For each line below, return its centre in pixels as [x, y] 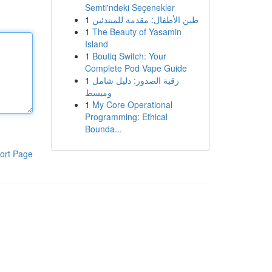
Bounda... [103, 129]
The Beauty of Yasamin [137, 32]
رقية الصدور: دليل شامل [135, 80]
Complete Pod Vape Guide [136, 68]
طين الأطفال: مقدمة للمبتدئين [145, 19]
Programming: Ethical [126, 117]
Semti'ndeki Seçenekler [130, 7]
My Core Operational [132, 104]
